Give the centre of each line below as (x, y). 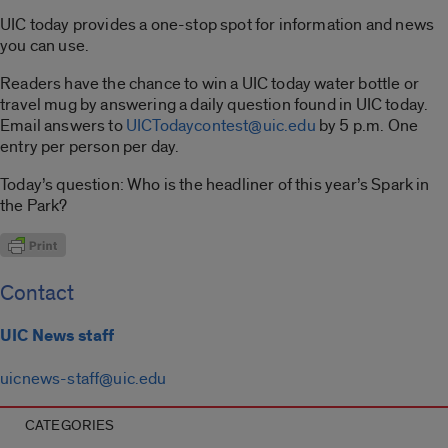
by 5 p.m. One (367, 125)
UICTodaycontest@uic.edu (220, 125)
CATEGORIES (70, 425)
